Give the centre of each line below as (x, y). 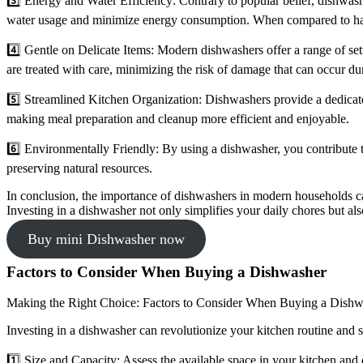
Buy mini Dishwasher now (106, 239)
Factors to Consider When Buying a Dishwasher (167, 271)
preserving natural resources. (79, 168)
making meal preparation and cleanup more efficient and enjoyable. (178, 118)
